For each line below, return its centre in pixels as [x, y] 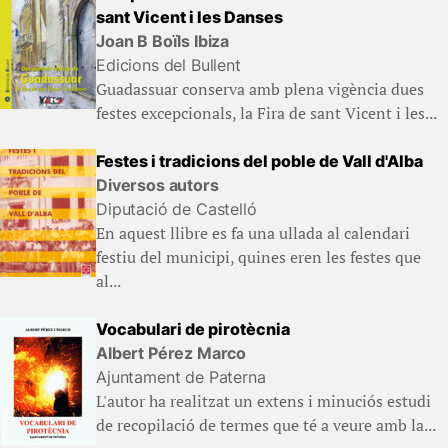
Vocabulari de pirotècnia [193, 329]
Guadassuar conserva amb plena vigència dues [260, 89]
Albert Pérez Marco [171, 353]
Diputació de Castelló [176, 209]
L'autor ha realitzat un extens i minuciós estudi [263, 401]
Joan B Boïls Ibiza [163, 41]
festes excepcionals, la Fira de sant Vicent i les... [266, 113]
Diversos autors [157, 185]
